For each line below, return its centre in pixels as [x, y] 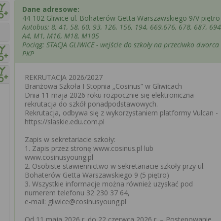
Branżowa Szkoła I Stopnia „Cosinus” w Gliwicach [103, 86]
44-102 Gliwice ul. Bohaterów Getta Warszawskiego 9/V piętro [121, 18]
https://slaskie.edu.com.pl [65, 122]
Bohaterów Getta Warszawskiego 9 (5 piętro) [97, 175]
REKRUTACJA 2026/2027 [64, 77]
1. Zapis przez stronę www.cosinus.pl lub [89, 148]
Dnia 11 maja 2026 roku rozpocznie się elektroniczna [109, 95]
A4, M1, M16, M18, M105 [61, 36]
